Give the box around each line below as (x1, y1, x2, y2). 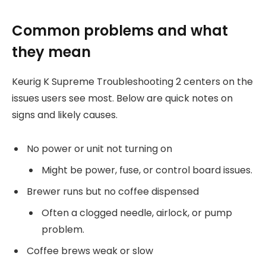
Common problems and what (12, 20, 228, 40)
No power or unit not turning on (27, 141, 172, 156)
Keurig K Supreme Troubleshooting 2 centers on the (12, 74, 253, 88)
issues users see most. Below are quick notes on (12, 91, 233, 105)
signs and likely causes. (12, 107, 118, 122)
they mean (12, 42, 91, 62)
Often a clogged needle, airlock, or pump (42, 205, 232, 220)
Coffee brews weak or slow (27, 243, 153, 258)
